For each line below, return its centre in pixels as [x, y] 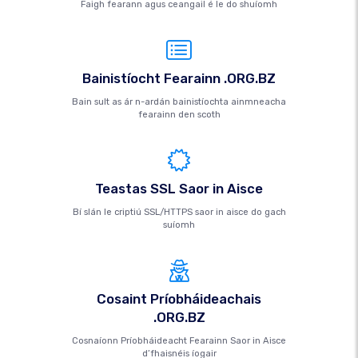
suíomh [179, 225]
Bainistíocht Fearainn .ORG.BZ [179, 78]
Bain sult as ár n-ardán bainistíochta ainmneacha [179, 102]
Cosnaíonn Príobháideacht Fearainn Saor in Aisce [179, 341]
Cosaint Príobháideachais [179, 299]
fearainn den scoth [179, 115]
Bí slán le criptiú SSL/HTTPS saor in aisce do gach [179, 212]
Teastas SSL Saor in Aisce [179, 189]
